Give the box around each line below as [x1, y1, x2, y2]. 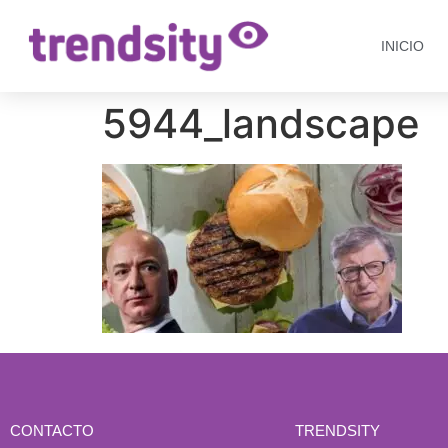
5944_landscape [102, 99, 420, 148]
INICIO [380, 38, 424, 54]
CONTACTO [10, 422, 94, 440]
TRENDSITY [295, 422, 380, 440]
